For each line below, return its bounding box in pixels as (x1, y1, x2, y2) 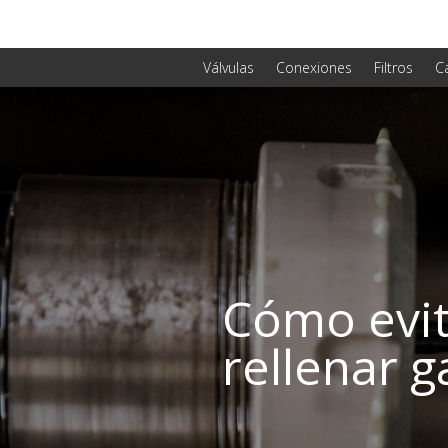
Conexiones (276, 57, 352, 77)
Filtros (374, 57, 413, 77)
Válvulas (203, 57, 254, 77)
